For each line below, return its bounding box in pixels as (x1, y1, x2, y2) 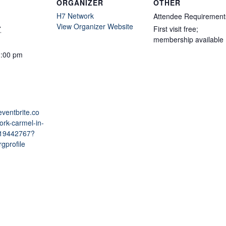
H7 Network (56, 10, 94, 21)
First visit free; (153, 23, 198, 34)
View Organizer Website (56, 21, 133, 31)
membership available (153, 34, 223, 44)
